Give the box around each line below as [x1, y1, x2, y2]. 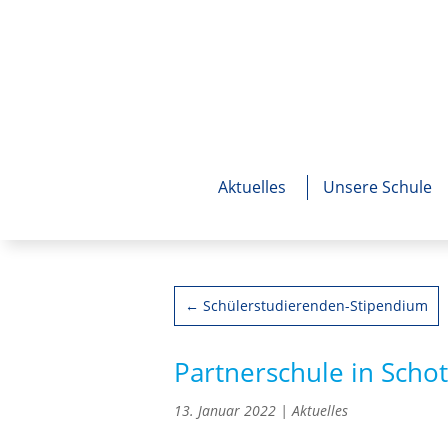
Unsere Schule [323, 175, 432, 198]
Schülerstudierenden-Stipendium [203, 296, 429, 316]
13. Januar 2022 [174, 400, 277, 420]
